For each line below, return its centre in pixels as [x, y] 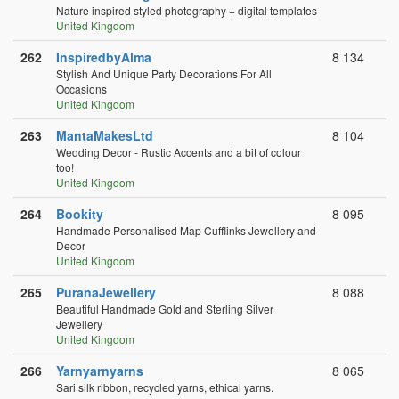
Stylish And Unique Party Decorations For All [164, 73]
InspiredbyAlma [104, 57]
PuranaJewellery [106, 292]
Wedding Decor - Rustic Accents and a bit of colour [179, 152]
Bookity [80, 214]
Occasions [81, 89]
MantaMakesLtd [105, 135]
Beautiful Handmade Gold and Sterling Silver [165, 309]
